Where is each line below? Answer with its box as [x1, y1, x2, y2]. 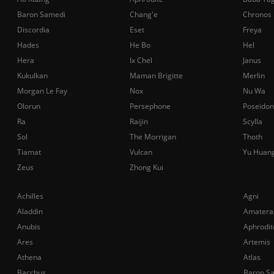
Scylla [242, 116, 262, 127]
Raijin [130, 116, 149, 127]
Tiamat [17, 146, 41, 157]
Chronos [242, 9, 272, 20]
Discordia [17, 24, 50, 35]
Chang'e [130, 9, 158, 20]
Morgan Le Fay [17, 85, 67, 96]
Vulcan [130, 146, 153, 157]
